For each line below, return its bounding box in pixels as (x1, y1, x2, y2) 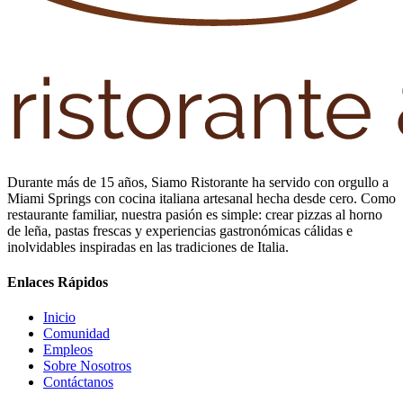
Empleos (43, 342, 93, 358)
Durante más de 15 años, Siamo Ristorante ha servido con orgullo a (7, 174, 389, 190)
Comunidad (43, 326, 110, 342)
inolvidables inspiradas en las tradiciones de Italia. (7, 238, 289, 255)
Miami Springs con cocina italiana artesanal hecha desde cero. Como (7, 190, 396, 206)
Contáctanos (43, 374, 113, 390)
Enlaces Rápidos (7, 273, 108, 290)
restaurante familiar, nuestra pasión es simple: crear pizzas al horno (7, 206, 382, 222)
